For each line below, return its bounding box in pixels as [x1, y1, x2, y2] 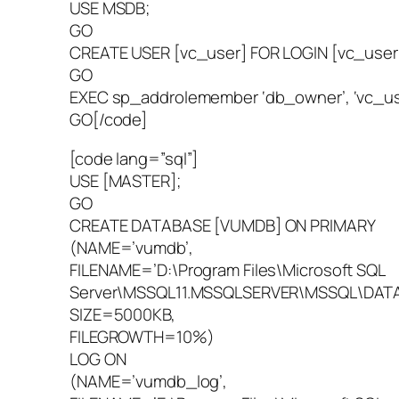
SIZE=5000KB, [69, 302, 175, 326]
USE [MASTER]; [69, 168, 181, 192]
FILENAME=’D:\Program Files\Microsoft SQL [69, 257, 385, 281]
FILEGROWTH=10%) [69, 324, 215, 348]
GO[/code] [69, 108, 148, 132]
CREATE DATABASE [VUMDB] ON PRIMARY [69, 213, 376, 237]
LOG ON [69, 346, 126, 370]
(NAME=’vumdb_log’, [69, 369, 228, 393]
